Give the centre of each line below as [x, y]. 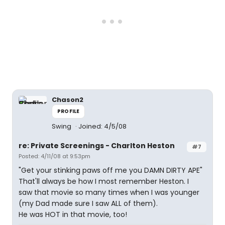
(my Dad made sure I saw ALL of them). [88, 203]
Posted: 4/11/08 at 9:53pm [54, 156]
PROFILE [69, 111]
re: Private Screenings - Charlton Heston [97, 146]
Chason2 [68, 100]
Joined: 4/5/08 [102, 126]
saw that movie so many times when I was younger [109, 192]
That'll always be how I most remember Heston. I [104, 181]
